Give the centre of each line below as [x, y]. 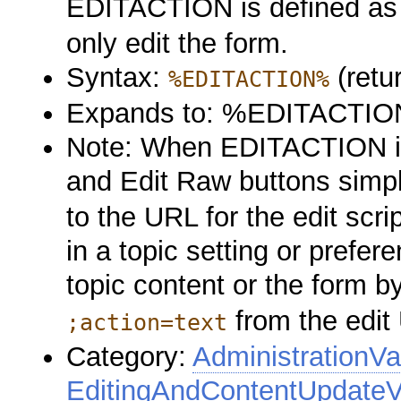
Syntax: [118, 77]
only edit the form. [178, 43]
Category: [130, 356]
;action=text [147, 322]
